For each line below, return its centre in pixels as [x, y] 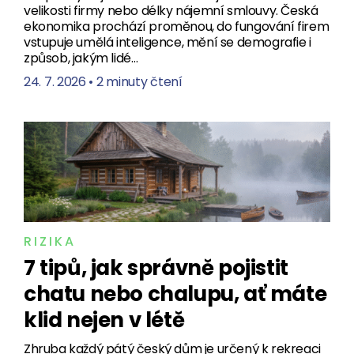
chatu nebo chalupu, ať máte [175, 294]
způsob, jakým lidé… [81, 58]
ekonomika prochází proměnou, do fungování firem [177, 26]
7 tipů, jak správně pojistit [156, 267]
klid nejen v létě [104, 320]
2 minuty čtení [139, 81]
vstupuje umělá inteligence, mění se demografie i [168, 42]
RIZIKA [50, 241]
